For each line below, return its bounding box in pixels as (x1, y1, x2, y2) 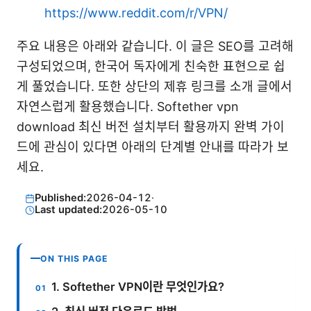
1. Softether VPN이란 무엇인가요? (51, 279, 225, 294)
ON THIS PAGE (40, 253, 108, 264)
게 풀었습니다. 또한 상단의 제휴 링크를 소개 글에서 (17, 78, 292, 94)
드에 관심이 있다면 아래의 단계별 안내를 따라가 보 (17, 139, 289, 154)
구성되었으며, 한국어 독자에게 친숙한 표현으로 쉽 (17, 58, 285, 74)
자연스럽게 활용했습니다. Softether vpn (17, 99, 239, 114)
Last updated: (34, 203, 102, 217)
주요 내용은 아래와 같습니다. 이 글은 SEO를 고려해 (17, 38, 294, 53)
